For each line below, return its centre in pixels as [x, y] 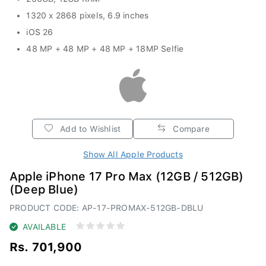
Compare [190, 126]
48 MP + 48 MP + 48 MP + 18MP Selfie [105, 45]
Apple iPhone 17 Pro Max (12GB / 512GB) [127, 173]
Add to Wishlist [89, 126]
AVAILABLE [45, 224]
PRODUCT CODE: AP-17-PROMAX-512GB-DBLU [107, 205]
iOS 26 [40, 29]
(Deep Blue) [44, 186]
